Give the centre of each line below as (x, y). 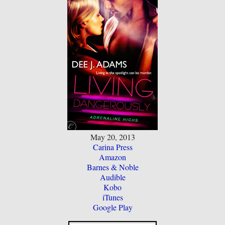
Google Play (113, 207)
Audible (113, 177)
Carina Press (113, 147)
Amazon (113, 157)
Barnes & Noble (113, 167)
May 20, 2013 (113, 137)
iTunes (113, 197)
